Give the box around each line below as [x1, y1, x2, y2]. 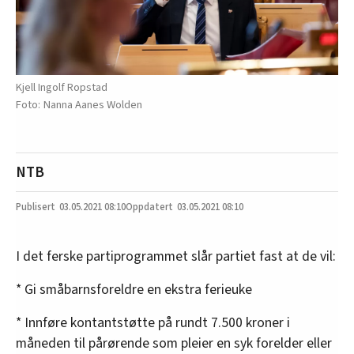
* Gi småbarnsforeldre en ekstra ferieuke [16, 279, 252, 299]
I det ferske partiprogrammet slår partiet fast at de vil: [16, 246, 336, 266]
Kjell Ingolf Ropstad [16, 78, 107, 96]
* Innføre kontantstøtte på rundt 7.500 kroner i [16, 312, 290, 333]
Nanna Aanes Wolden [43, 96, 142, 113]
